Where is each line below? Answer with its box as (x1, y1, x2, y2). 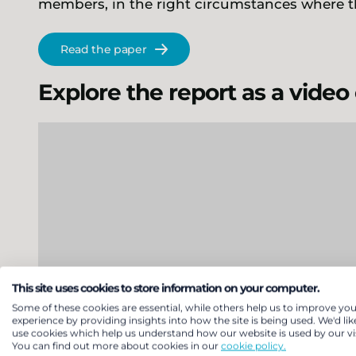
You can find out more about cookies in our (12, 339, 221, 352)
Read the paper (60, 42, 147, 56)
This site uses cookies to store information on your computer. (12, 281, 319, 295)
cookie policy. (221, 339, 286, 352)
